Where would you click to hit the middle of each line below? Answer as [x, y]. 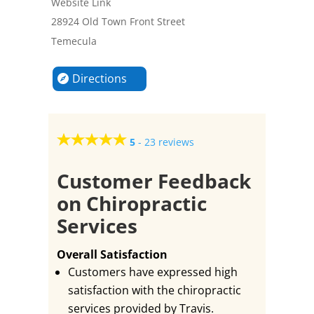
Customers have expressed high [152, 272]
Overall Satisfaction [112, 254]
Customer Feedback [153, 181]
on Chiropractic [131, 203]
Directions [99, 78]
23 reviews [169, 142]
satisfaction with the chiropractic [154, 290]
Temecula [74, 41]
